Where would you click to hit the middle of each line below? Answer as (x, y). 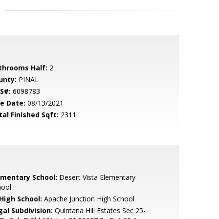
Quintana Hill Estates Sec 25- (99, 210)
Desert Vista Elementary (96, 177)
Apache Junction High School (88, 199)
